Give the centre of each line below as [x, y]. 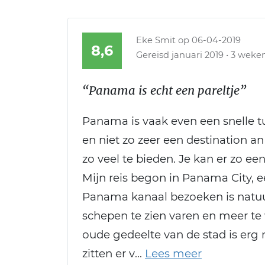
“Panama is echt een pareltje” [164, 91]
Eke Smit [156, 41]
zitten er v [109, 254]
